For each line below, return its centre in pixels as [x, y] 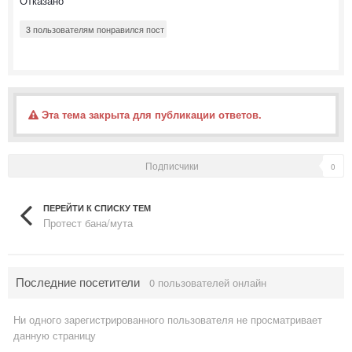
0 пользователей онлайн [208, 283]
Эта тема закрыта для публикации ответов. [150, 114]
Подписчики [172, 165]
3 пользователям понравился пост [95, 29]
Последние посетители [82, 282]
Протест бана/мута [88, 223]
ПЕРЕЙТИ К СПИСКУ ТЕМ [97, 207]
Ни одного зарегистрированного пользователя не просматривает [168, 320]
